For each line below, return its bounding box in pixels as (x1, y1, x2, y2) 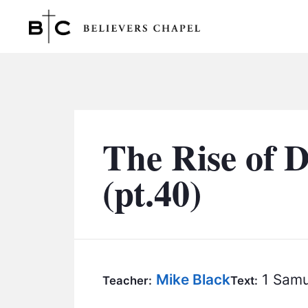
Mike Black (156, 270, 231, 288)
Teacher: (102, 273, 153, 287)
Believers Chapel (28, 43, 206, 79)
